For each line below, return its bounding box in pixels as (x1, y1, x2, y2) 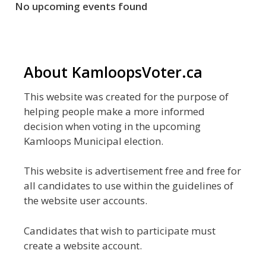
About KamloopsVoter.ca (24, 61, 202, 82)
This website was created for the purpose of (24, 89, 229, 103)
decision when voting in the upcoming (24, 119, 201, 133)
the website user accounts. (24, 194, 147, 207)
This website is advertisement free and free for (24, 164, 241, 178)
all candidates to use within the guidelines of (24, 179, 233, 192)
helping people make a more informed (24, 104, 205, 118)
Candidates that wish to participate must (24, 223, 216, 237)
